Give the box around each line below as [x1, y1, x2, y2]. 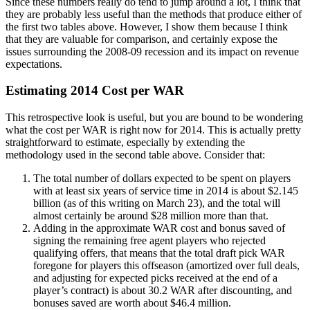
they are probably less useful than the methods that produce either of [6, 8, 302, 20]
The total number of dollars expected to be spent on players [33, 172, 291, 184]
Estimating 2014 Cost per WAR [6, 83, 184, 98]
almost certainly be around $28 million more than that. [33, 209, 268, 221]
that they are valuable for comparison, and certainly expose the [6, 33, 277, 45]
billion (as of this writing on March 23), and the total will [33, 197, 280, 209]
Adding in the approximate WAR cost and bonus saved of [33, 221, 285, 234]
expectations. [6, 57, 62, 70]
